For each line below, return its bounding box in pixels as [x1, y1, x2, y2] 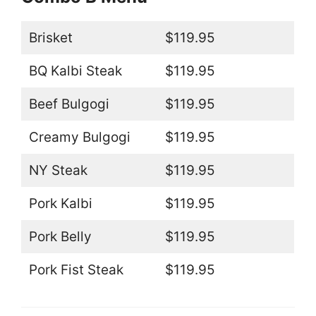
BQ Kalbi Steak [28, 62, 122, 79]
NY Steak [28, 162, 87, 178]
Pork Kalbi [28, 195, 92, 212]
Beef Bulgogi [28, 95, 109, 112]
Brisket [28, 29, 73, 46]
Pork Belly [28, 228, 92, 245]
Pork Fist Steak [28, 261, 123, 278]
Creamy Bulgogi [28, 128, 130, 145]
